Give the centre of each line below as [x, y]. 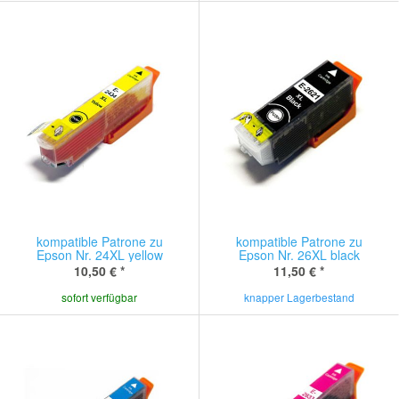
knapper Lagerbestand [299, 297]
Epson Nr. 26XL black [299, 255]
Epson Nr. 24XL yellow [99, 255]
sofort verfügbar [99, 297]
